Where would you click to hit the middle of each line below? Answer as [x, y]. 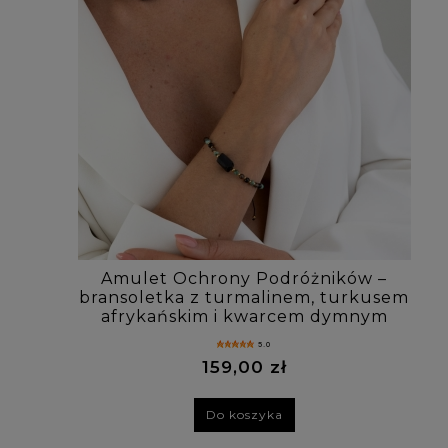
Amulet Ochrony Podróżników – [244, 278]
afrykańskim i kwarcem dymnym [244, 316]
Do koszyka [244, 415]
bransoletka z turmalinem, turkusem [244, 297]
